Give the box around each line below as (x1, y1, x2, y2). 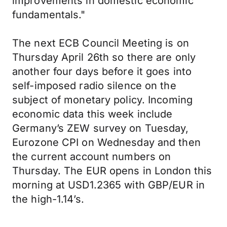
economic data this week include (12, 108, 173, 120)
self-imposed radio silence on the (12, 80, 176, 92)
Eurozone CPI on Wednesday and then (12, 136, 201, 148)
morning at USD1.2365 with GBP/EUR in (12, 179, 205, 191)
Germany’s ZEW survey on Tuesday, (12, 122, 189, 134)
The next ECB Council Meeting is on (12, 37, 189, 49)
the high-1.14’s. (12, 193, 84, 205)
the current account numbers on (12, 150, 171, 163)
